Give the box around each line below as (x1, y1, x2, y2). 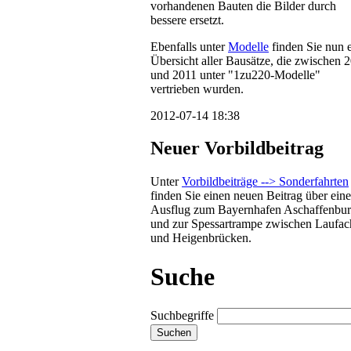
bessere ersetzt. (150, 13, 224, 27)
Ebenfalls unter (150, 39, 228, 53)
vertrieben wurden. (150, 81, 244, 96)
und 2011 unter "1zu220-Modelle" (150, 67, 320, 81)
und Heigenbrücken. (150, 231, 251, 245)
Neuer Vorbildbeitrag (150, 138, 324, 159)
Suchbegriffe (150, 309, 214, 323)
